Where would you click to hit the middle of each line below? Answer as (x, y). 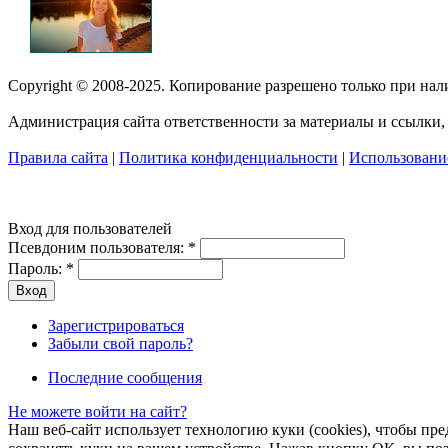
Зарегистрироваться (116, 325)
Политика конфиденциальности (228, 157)
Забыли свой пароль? (120, 343)
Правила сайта (58, 157)
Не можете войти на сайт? (97, 411)
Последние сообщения (125, 377)
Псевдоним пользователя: (98, 247)
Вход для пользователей (90, 228)
